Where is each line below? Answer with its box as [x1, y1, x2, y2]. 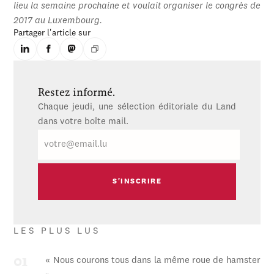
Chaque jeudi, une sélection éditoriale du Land [38, 103, 236, 113]
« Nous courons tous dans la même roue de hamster [45, 256, 261, 266]
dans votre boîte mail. [38, 117, 129, 127]
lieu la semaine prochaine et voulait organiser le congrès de [13, 2, 261, 12]
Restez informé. [38, 86, 116, 99]
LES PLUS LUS [13, 227, 101, 237]
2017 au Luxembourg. [13, 17, 103, 26]
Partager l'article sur [13, 29, 91, 38]
